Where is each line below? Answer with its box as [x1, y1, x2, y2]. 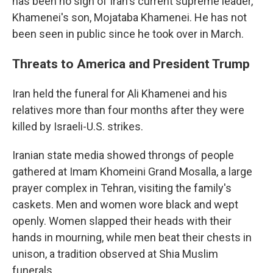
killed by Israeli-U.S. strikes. [12, 120, 143, 133]
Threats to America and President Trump [12, 56, 250, 71]
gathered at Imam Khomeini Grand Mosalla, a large [12, 165, 252, 178]
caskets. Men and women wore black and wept [12, 198, 238, 211]
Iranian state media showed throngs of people [12, 149, 234, 161]
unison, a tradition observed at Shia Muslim [12, 247, 218, 260]
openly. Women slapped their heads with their [12, 214, 232, 227]
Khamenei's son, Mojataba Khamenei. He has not [12, 11, 247, 24]
